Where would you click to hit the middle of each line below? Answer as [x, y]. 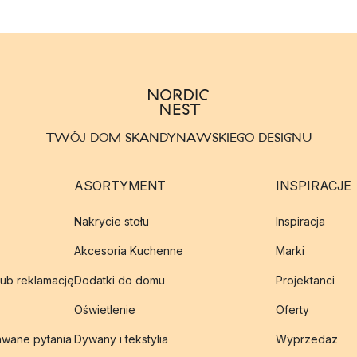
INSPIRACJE [313, 186]
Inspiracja [300, 221]
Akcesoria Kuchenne [128, 251]
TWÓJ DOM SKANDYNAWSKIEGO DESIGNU [178, 137]
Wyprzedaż [306, 339]
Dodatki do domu [119, 280]
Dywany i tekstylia [121, 339]
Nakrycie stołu [111, 221]
